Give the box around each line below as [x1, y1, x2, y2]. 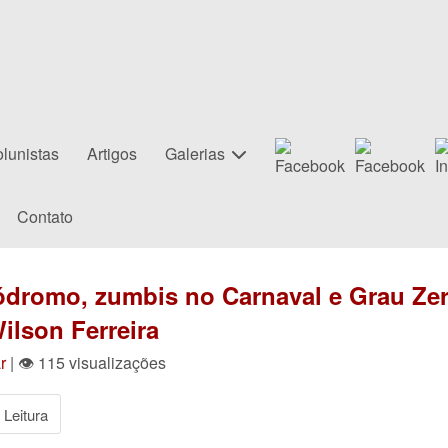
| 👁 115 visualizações [6, 351, 166, 374]
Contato [16, 205, 73, 228]
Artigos [87, 142, 137, 165]
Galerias [165, 142, 225, 165]
